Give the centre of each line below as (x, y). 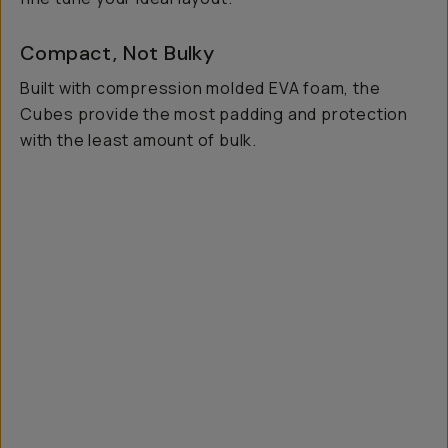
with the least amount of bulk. (139, 139)
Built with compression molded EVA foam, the (200, 87)
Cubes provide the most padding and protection (214, 113)
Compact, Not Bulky (117, 52)
